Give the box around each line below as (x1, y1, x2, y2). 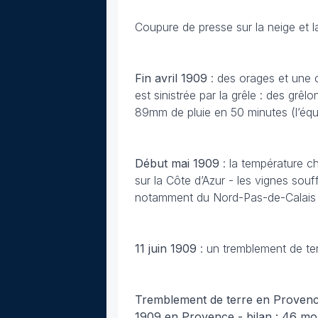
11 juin (135, 241, 167, 256)
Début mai (135, 156, 190, 170)
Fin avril (135, 71, 177, 85)
